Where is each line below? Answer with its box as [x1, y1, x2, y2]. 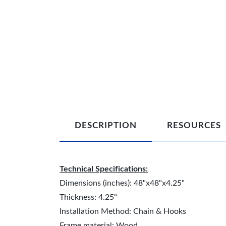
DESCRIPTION [75, 121, 137, 130]
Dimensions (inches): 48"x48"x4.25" [60, 179, 185, 187]
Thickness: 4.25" [60, 193, 117, 201]
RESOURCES [167, 121, 221, 130]
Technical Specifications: [60, 165, 148, 173]
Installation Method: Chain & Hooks [60, 207, 186, 215]
